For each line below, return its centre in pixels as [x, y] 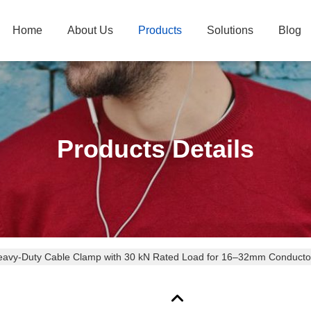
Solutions [230, 30]
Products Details [155, 149]
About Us [90, 30]
